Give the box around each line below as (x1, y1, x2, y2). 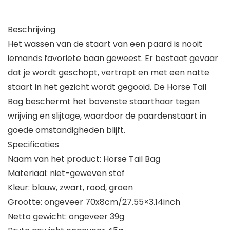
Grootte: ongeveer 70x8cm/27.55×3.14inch (8, 196, 180, 208)
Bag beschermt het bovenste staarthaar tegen (8, 95, 200, 108)
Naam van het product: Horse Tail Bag (8, 153, 160, 165)
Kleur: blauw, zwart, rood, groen (8, 182, 133, 194)
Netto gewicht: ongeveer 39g (8, 210, 124, 223)
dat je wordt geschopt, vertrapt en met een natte (8, 67, 209, 79)
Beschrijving (8, 24, 55, 36)
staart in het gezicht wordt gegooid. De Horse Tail (8, 81, 206, 93)
